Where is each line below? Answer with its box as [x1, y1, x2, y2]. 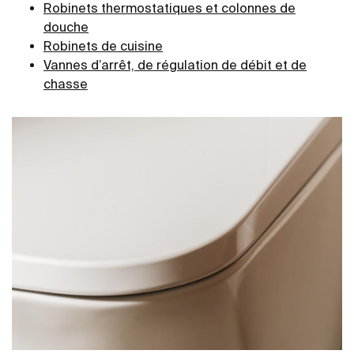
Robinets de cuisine [43, 38, 163, 53]
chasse [43, 76, 88, 91]
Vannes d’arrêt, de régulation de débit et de [43, 57, 307, 72]
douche [43, 19, 88, 34]
